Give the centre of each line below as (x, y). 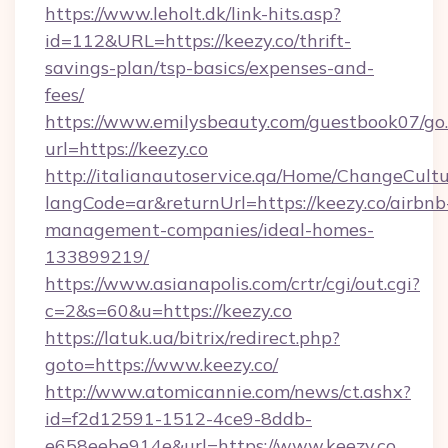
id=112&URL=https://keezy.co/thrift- (198, 40)
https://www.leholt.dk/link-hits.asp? (193, 13)
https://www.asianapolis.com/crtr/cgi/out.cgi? (232, 283)
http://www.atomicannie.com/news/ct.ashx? (228, 391)
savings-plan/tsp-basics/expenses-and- (209, 67)
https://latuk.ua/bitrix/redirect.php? (192, 337)
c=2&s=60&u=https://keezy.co (168, 310)
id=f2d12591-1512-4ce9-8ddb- (178, 418)
